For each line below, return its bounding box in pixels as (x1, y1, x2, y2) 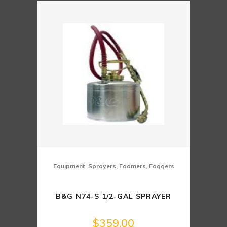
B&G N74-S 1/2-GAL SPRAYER (56, 192, 171, 201)
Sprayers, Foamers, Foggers (88, 162, 174, 170)
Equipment (53, 162, 85, 170)
